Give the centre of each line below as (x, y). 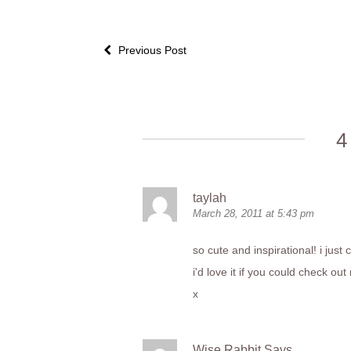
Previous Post (151, 50)
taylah (210, 198)
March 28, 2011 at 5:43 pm (253, 213)
